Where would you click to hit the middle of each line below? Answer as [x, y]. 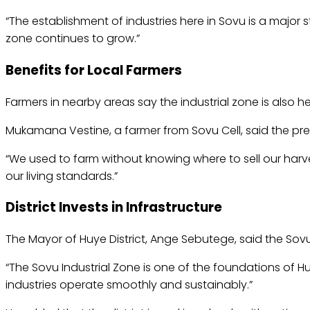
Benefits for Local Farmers [94, 70]
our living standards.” [62, 176]
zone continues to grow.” [73, 39]
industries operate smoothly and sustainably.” [129, 284]
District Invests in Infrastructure [114, 208]
